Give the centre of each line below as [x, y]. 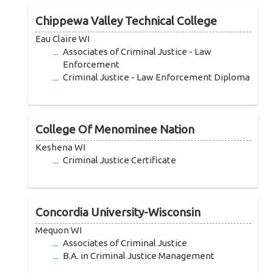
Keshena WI [61, 147]
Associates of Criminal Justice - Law [137, 52]
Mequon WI [59, 230]
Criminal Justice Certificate [120, 160]
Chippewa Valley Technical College [126, 21]
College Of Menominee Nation [115, 129]
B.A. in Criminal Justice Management [139, 256]
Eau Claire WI [63, 39]
